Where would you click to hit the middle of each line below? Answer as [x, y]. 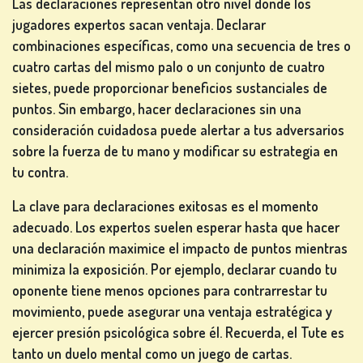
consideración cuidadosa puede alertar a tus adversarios [178, 130]
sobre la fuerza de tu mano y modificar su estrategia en [175, 151]
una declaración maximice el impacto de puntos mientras [180, 248]
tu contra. [40, 172]
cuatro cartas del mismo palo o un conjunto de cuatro [169, 67]
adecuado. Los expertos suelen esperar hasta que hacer [176, 227]
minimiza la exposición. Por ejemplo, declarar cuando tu [175, 269]
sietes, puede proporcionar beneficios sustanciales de [170, 88]
